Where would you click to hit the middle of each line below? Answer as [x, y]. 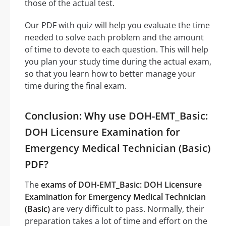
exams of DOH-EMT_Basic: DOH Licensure [121, 185]
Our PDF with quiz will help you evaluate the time [117, 25]
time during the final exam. [76, 86]
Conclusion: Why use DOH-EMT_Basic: [116, 116]
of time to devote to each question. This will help [117, 50]
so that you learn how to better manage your [110, 74]
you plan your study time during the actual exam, [118, 62]
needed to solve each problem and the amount [114, 38]
